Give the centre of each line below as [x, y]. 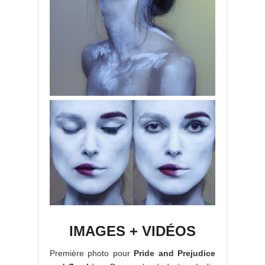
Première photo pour [92, 253]
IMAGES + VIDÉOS [132, 231]
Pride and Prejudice [175, 253]
